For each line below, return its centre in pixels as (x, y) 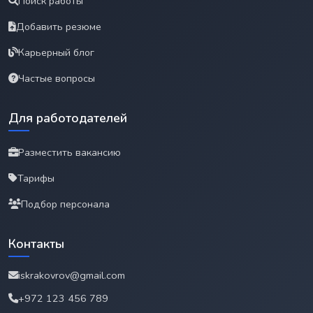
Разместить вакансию (70, 152)
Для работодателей (68, 118)
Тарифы (36, 178)
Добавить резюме (59, 26)
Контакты (36, 243)
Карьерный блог (56, 52)
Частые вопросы (57, 78)
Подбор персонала (65, 204)
